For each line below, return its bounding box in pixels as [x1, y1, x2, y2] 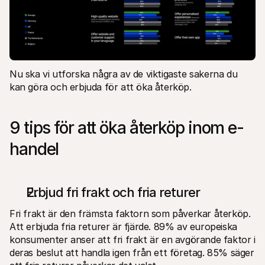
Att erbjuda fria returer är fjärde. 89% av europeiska [9, 220, 237, 232]
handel [9, 138, 59, 159]
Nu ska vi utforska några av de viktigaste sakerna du [9, 67, 238, 80]
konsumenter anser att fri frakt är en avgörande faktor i [9, 233, 256, 245]
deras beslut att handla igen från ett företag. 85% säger [9, 246, 254, 258]
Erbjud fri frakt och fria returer [26, 184, 200, 200]
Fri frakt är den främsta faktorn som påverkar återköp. [9, 207, 251, 219]
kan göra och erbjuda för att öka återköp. [9, 80, 195, 93]
